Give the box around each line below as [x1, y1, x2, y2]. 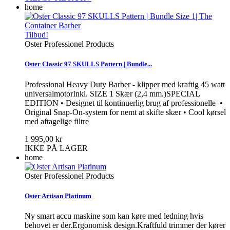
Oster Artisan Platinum [25, 191, 91, 200]
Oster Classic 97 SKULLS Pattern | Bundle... [25, 60, 152, 68]
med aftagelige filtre [25, 117, 89, 126]
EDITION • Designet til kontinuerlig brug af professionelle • [25, 98, 223, 107]
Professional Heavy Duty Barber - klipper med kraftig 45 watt [25, 80, 225, 89]
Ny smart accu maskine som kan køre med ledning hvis [25, 211, 203, 220]
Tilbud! [25, 30, 48, 40]
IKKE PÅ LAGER [25, 143, 88, 152]
